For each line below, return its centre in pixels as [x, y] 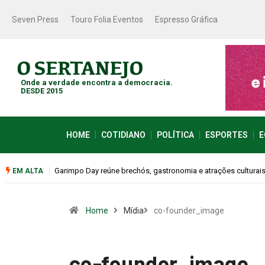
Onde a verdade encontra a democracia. [97, 83]
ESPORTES [226, 135]
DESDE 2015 [42, 91]
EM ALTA [27, 171]
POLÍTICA [175, 135]
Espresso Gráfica [186, 20]
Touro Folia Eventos [107, 20]
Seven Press [35, 20]
